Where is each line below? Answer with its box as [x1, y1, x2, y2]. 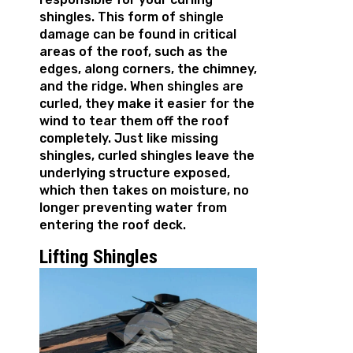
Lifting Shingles [39, 246, 158, 269]
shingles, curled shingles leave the [39, 148, 255, 164]
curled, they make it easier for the [39, 96, 255, 112]
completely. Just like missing [39, 131, 218, 147]
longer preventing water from [39, 200, 227, 216]
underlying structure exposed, [39, 165, 230, 181]
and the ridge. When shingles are [39, 79, 243, 95]
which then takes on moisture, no [39, 183, 249, 199]
